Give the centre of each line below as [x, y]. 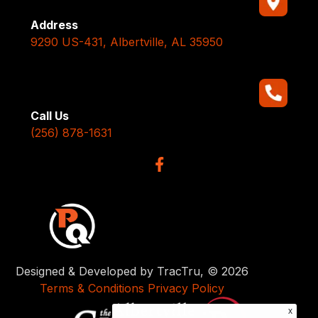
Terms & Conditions [92, 289]
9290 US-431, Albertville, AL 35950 [126, 42]
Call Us [49, 115]
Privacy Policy [186, 289]
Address [54, 24]
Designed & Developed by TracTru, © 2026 [132, 272]
